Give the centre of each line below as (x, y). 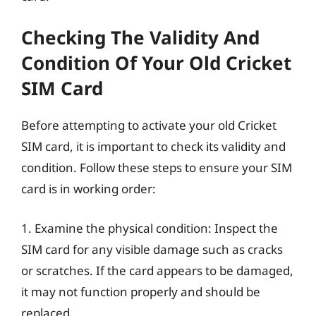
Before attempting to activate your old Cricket (149, 125)
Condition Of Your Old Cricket (156, 63)
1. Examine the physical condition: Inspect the (150, 228)
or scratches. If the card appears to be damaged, (157, 270)
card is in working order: (89, 189)
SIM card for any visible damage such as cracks (152, 249)
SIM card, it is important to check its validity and (153, 146)
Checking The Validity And (140, 37)
